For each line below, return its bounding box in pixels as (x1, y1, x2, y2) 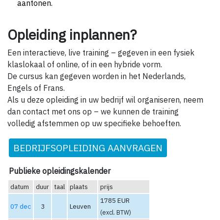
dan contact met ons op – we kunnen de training (7, 107, 179, 117)
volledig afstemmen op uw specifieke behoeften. (7, 118, 181, 129)
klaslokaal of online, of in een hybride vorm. (7, 59, 164, 70)
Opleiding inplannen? (7, 26, 137, 44)
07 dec (10, 202, 31, 211)
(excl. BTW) (100, 208, 131, 217)
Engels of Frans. (7, 83, 65, 93)
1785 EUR (100, 196, 130, 205)
